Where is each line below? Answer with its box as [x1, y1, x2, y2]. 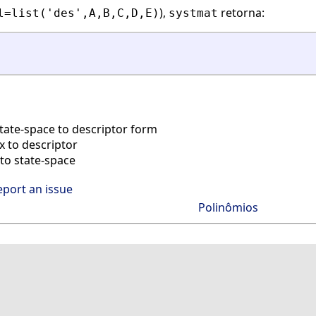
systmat [169, 6, 218, 20]
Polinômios [197, 200, 258, 216]
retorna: [218, 5, 265, 21]
